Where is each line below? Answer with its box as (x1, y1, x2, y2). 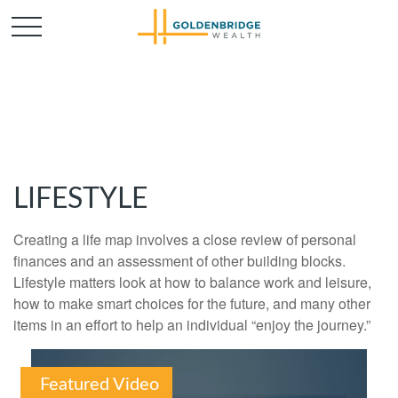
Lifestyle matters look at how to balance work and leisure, (13, 272, 371, 292)
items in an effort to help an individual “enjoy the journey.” (13, 314, 370, 335)
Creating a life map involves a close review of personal (13, 229, 356, 250)
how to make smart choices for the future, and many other (13, 293, 370, 314)
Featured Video (40, 376, 159, 394)
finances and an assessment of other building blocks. (13, 251, 346, 271)
